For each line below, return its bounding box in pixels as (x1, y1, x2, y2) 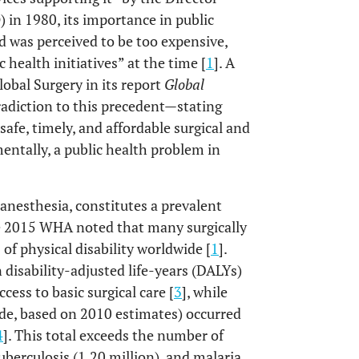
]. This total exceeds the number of (3, 325, 224, 345)
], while (182, 282, 228, 301)
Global (164, 75, 204, 94)
